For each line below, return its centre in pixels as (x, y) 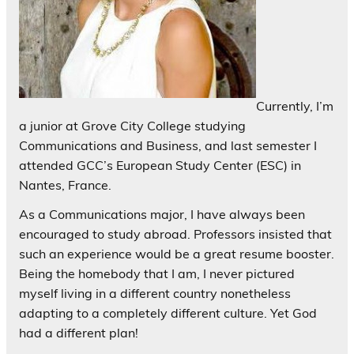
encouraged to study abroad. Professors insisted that (175, 234)
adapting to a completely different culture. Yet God (168, 313)
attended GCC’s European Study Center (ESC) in (160, 166)
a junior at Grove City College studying (132, 126)
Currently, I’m (295, 106)
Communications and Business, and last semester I (168, 146)
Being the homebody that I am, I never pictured (157, 274)
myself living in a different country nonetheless (155, 294)
